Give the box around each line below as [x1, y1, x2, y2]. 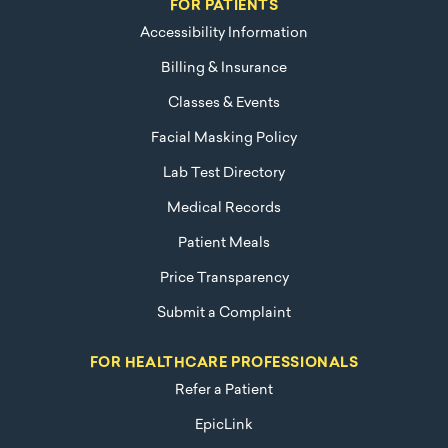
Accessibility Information [140, 26, 308, 42]
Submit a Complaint [157, 306, 291, 322]
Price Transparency [159, 271, 289, 287]
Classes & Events [168, 96, 280, 112]
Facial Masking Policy [151, 131, 297, 147]
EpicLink [195, 418, 253, 434]
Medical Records [167, 201, 281, 217]
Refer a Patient [175, 383, 273, 399]
